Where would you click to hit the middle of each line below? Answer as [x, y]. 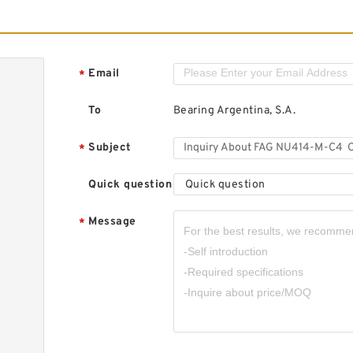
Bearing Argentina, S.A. [234, 111]
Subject [110, 148]
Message [112, 222]
